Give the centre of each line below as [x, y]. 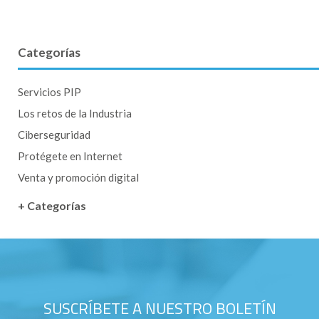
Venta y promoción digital [78, 178]
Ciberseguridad [54, 135]
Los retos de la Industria [75, 114]
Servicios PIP [49, 92]
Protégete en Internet [70, 156]
